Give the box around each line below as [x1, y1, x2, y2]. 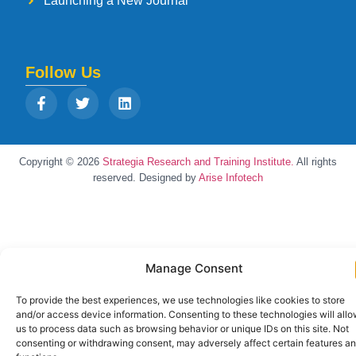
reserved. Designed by [93, 171, 199, 184]
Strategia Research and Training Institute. [99, 155, 294, 168]
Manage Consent [145, 261, 243, 276]
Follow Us [25, 64, 101, 82]
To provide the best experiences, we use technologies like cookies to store [16, 294, 345, 306]
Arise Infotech [199, 171, 263, 184]
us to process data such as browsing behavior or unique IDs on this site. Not [16, 323, 349, 335]
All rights [294, 155, 337, 168]
